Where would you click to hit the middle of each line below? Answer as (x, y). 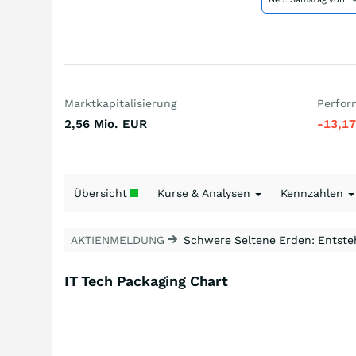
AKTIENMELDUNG (119, 240)
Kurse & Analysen (205, 193)
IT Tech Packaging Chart (146, 281)
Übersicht (102, 193)
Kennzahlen (313, 193)
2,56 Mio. (91, 124)
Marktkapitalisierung (120, 103)
